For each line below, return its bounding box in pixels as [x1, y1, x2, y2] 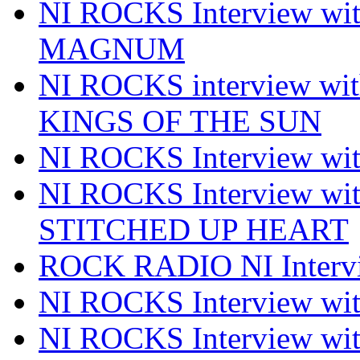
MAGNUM [39, 31, 185, 66]
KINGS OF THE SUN [39, 103, 321, 138]
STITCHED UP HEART [39, 211, 349, 247]
